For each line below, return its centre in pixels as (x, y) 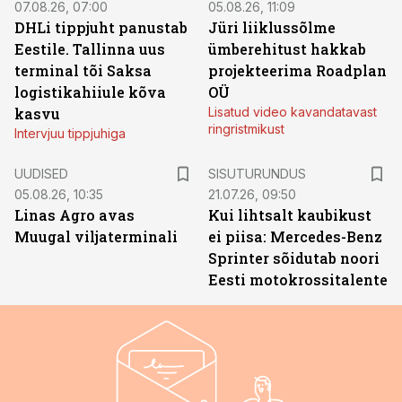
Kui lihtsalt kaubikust (290, 215)
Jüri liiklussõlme (272, 27)
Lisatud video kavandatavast (293, 112)
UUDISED (41, 174)
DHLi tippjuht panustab (101, 27)
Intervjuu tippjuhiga (70, 133)
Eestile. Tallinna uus (90, 49)
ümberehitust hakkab (287, 49)
